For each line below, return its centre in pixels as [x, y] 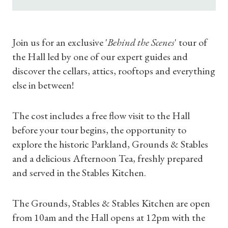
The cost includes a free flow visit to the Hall [101, 116]
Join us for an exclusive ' [60, 42]
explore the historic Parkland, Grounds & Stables [110, 144]
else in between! [43, 85]
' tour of [191, 42]
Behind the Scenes [141, 42]
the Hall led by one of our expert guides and [100, 56]
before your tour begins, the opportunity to [99, 130]
